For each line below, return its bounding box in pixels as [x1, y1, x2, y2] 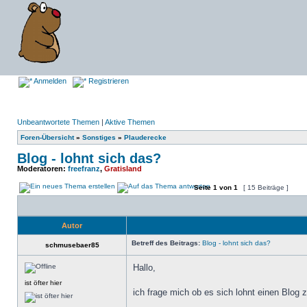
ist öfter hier [25, 279, 62, 286]
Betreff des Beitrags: [132, 239, 200, 247]
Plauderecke [124, 134, 167, 141]
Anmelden [32, 77, 66, 85]
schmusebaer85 [45, 241, 99, 249]
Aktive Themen [105, 118, 155, 126]
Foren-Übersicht [21, 134, 74, 141]
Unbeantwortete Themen [17, 118, 99, 126]
